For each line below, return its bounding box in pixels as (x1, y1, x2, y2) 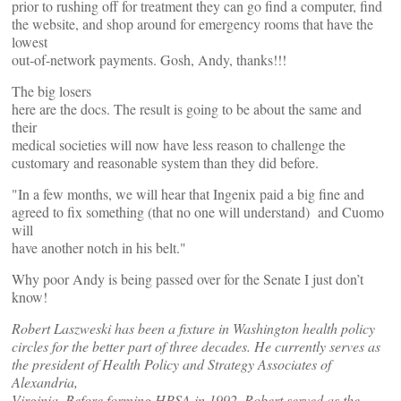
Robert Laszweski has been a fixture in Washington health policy (12, 319, 375, 337)
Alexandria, (12, 372, 78, 391)
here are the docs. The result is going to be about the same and (12, 99, 362, 118)
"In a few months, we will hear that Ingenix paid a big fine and (12, 184, 364, 203)
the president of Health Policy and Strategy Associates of (12, 354, 331, 373)
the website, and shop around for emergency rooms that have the (12, 14, 373, 33)
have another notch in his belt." (12, 238, 186, 257)
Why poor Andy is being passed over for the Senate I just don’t (12, 269, 363, 288)
